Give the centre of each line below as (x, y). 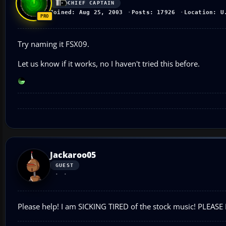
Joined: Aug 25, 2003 (87, 12)
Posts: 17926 (153, 12)
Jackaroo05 (73, 155)
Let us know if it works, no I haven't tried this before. (109, 63)
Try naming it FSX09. (53, 44)
